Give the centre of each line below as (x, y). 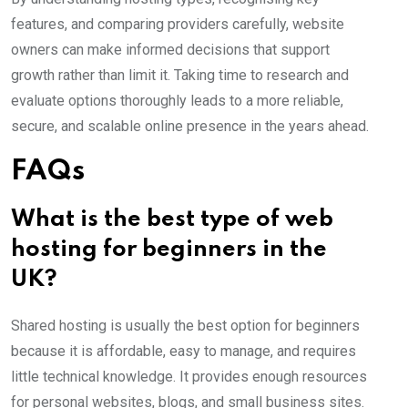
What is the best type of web (172, 220)
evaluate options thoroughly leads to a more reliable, (177, 101)
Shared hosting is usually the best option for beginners (185, 326)
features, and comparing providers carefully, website (178, 25)
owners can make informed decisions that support (170, 50)
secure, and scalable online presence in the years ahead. (190, 127)
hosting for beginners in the (169, 250)
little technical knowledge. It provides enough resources (189, 377)
